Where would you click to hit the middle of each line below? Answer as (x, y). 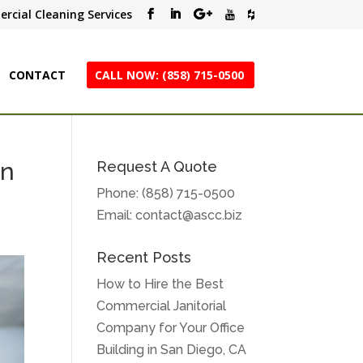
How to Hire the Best (160, 284)
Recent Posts (144, 257)
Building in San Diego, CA (172, 350)
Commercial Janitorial (162, 306)
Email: (116, 215)
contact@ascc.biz (189, 215)
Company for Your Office (171, 328)
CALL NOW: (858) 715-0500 (169, 75)
